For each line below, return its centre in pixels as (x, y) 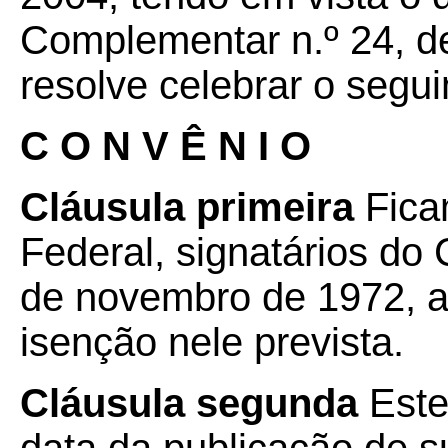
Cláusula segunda (189, 403)
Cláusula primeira (187, 207)
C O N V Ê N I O (165, 146)
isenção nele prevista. (212, 342)
